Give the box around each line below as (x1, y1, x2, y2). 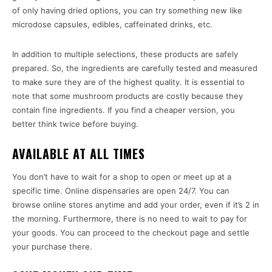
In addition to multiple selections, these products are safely (12, 49, 238, 59)
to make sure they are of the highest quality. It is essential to (12, 77, 245, 87)
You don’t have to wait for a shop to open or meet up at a (12, 172, 231, 182)
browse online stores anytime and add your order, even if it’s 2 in (12, 200, 259, 210)
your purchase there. (12, 242, 92, 252)
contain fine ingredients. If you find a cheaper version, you (12, 105, 235, 115)
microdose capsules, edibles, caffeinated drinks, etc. (12, 19, 212, 30)
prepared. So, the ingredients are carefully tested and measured (12, 63, 257, 73)
